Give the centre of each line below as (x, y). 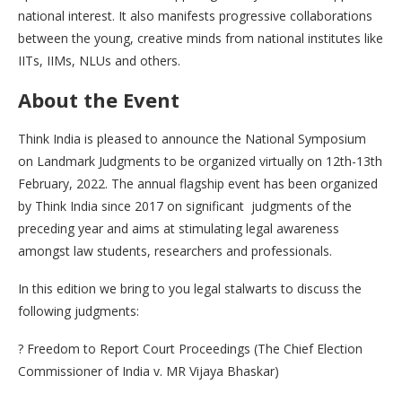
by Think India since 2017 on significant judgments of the (185, 205)
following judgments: (79, 310)
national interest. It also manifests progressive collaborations (195, 15)
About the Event (99, 99)
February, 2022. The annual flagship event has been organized (198, 183)
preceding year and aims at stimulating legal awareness (179, 228)
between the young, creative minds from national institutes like (201, 38)
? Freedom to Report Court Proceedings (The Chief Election (190, 348)
